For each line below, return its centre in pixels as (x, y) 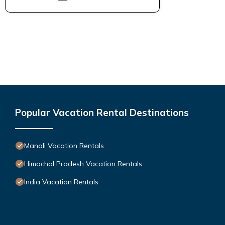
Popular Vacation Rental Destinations (102, 112)
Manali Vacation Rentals (64, 145)
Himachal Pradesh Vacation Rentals (83, 163)
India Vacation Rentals (61, 182)
